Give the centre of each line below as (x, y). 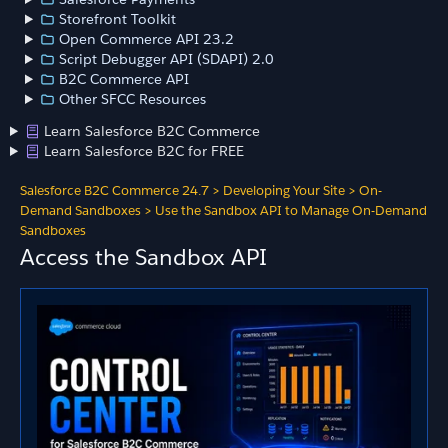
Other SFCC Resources (133, 99)
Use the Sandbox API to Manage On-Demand (291, 210)
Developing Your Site (284, 190)
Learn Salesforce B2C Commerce (152, 131)
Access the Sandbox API (143, 256)
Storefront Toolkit (118, 19)
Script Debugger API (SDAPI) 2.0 (167, 59)
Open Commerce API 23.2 (147, 39)
